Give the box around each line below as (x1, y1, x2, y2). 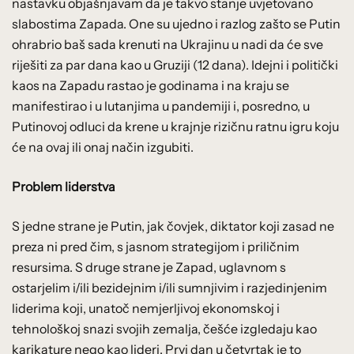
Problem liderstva (12, 178, 115, 194)
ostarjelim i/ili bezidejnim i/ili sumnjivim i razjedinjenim (12, 279, 327, 296)
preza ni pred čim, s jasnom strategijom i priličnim (12, 238, 299, 254)
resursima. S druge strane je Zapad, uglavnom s (12, 258, 286, 275)
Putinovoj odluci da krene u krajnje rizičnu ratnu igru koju (12, 118, 339, 134)
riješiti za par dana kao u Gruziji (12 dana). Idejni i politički (12, 56, 338, 73)
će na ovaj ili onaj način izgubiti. (12, 138, 194, 155)
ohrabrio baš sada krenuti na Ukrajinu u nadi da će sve (12, 36, 323, 52)
